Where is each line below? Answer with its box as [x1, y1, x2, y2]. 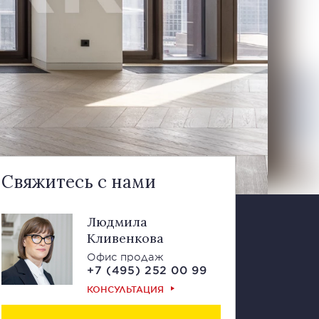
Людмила [87, 214, 147, 230]
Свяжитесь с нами [1, 171, 156, 193]
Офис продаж [87, 251, 164, 263]
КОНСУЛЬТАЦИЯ [87, 283, 164, 295]
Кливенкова [87, 230, 164, 246]
